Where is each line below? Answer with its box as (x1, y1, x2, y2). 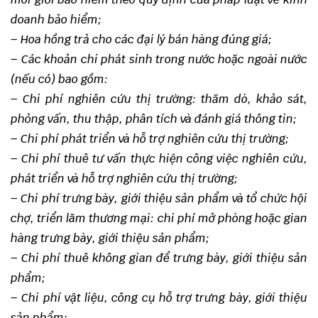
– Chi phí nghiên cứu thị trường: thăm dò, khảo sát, (11, 92, 307, 106)
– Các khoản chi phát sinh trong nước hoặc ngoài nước (11, 52, 307, 67)
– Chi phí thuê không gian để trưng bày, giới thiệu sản (11, 251, 307, 265)
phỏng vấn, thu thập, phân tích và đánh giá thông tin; (11, 111, 297, 126)
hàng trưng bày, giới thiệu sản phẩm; (11, 231, 209, 246)
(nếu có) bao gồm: (11, 72, 108, 87)
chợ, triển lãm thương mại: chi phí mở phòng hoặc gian (11, 211, 307, 226)
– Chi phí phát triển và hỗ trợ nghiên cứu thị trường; (11, 131, 289, 146)
